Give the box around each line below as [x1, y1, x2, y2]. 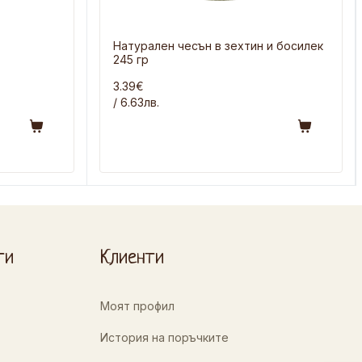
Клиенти [99, 248, 164, 270]
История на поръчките [99, 330, 229, 345]
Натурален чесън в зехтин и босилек [113, 39, 323, 53]
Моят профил [99, 299, 175, 314]
